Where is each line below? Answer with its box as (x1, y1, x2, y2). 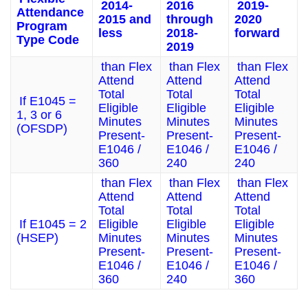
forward (234, 26, 280, 40)
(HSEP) (16, 231, 58, 245)
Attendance (16, 5, 84, 19)
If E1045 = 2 (19, 217, 87, 231)
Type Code (16, 33, 79, 47)
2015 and (98, 12, 151, 26)
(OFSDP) (16, 122, 67, 135)
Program (16, 19, 67, 33)
